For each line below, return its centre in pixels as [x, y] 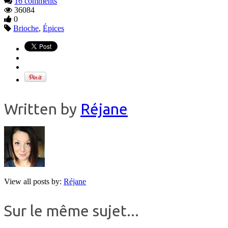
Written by [42, 109]
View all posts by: [34, 182]
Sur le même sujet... [72, 211]
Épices [53, 28]
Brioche [26, 28]
